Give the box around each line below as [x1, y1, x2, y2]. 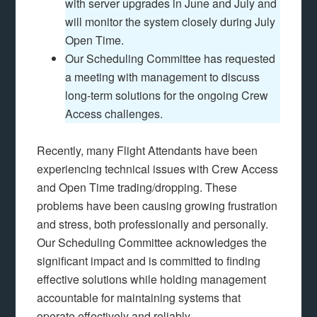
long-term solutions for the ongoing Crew [65, 87, 269, 103]
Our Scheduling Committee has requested [65, 50, 276, 67]
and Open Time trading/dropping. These [37, 179, 238, 195]
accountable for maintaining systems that [37, 289, 241, 306]
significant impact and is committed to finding [37, 253, 261, 269]
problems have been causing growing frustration [37, 197, 278, 214]
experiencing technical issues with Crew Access [37, 161, 279, 177]
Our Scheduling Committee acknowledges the [37, 234, 267, 250]
